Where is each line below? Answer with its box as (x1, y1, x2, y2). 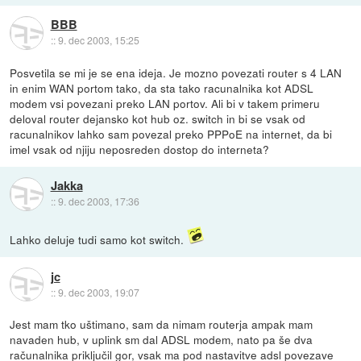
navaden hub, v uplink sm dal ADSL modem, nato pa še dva (10, 331, 313, 348)
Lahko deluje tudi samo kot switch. (10, 231, 188, 248)
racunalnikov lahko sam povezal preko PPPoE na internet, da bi (10, 126, 333, 143)
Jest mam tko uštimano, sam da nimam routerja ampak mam (10, 316, 313, 333)
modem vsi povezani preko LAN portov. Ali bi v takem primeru (10, 95, 321, 112)
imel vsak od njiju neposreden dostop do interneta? (10, 141, 270, 158)
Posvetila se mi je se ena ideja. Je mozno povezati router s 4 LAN (10, 64, 342, 81)
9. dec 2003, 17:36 (57, 194, 139, 209)
